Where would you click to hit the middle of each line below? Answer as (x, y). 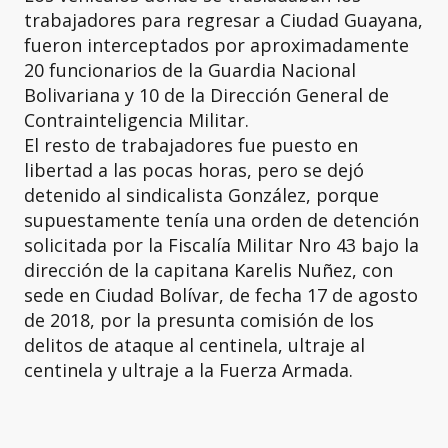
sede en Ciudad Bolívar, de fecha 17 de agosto (221, 295)
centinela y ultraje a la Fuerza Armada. (188, 370)
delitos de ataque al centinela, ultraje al (194, 345)
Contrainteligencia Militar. (136, 120)
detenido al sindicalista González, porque (201, 195)
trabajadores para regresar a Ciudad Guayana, (223, 20)
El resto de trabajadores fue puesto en (191, 145)
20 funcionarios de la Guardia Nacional (190, 70)
